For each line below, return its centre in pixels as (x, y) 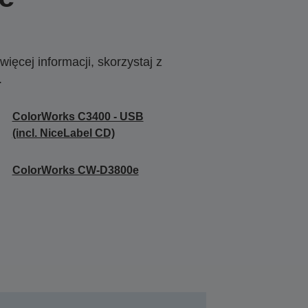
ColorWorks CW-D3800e (75, 170)
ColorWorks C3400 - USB (78, 117)
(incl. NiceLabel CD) (63, 133)
